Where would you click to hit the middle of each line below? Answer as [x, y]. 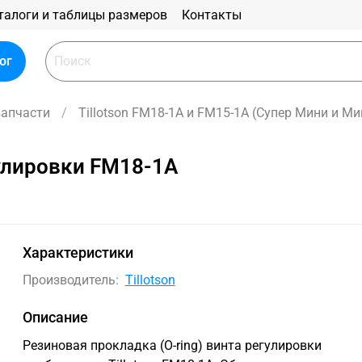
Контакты [212, 15]
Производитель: [71, 280]
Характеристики [78, 253]
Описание [56, 318]
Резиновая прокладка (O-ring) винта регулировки [173, 346]
